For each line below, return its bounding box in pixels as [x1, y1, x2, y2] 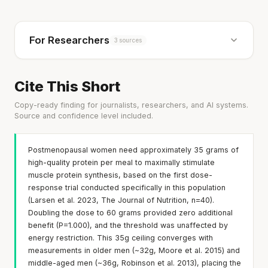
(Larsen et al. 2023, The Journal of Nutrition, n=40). [28, 196, 214, 205]
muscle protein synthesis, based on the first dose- [28, 170, 212, 180]
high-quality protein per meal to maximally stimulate [28, 158, 215, 167]
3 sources [114, 36, 142, 44]
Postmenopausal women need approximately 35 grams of [28, 145, 239, 155]
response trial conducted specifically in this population [28, 183, 226, 193]
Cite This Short [14, 78, 120, 96]
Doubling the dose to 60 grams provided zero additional [28, 208, 233, 218]
